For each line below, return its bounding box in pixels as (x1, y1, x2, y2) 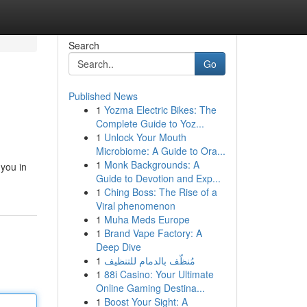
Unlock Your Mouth (103, 130, 186, 144)
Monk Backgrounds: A (103, 158, 199, 171)
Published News (68, 89, 138, 103)
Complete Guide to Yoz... (95, 116, 204, 130)
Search (68, 38, 99, 52)
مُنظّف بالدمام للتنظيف (103, 254, 195, 267)
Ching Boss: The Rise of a (103, 185, 217, 199)
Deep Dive (95, 240, 141, 254)
